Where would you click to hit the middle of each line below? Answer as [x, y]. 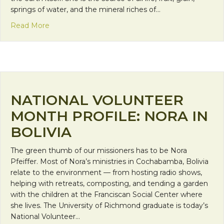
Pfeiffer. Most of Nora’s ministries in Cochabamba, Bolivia [109, 161]
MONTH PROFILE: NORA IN [109, 116]
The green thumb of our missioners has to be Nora [99, 150]
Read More [30, 25]
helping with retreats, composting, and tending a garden [109, 183]
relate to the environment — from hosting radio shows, [106, 172]
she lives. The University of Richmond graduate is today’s [109, 205]
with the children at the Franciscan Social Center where [106, 194]
